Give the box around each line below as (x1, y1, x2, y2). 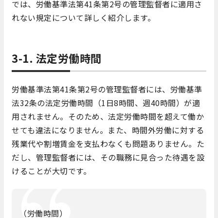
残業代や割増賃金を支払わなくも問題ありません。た (12, 138, 204, 150)
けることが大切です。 (12, 165, 91, 177)
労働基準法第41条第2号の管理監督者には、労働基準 (12, 83, 202, 95)
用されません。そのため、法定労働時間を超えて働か (12, 110, 204, 123)
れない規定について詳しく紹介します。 (12, 12, 155, 24)
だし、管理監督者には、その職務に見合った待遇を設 (12, 151, 204, 163)
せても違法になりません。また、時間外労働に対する (12, 124, 204, 136)
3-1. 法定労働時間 (12, 50, 102, 66)
